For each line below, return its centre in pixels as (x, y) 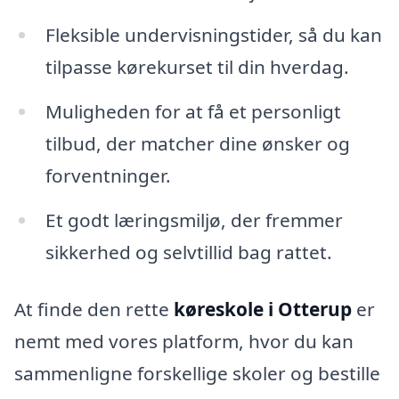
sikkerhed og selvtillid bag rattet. (188, 252)
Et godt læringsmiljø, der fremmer (194, 220)
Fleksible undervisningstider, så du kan (213, 35)
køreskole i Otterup (263, 309)
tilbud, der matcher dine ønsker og (197, 144)
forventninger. (108, 176)
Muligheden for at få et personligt (193, 112)
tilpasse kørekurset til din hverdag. (197, 67)
